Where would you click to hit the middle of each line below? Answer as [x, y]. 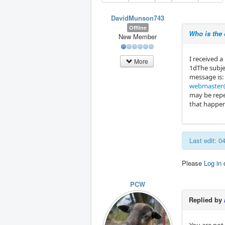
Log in [213, 163]
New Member [138, 36]
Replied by [206, 200]
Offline [138, 27]
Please [193, 163]
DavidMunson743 [138, 18]
